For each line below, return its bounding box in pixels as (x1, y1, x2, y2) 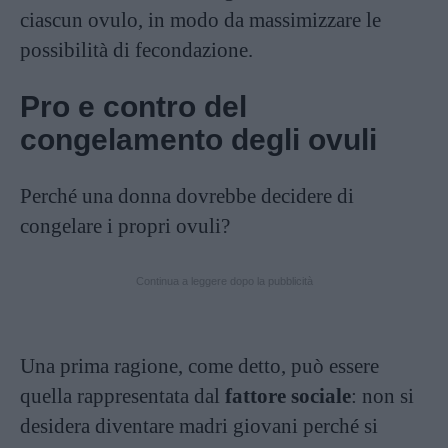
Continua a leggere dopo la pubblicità (135, 274, 313, 287)
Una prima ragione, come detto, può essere (20, 353, 379, 378)
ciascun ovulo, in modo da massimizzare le (20, 7, 381, 32)
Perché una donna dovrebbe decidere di (20, 183, 354, 208)
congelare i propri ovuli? (20, 213, 230, 238)
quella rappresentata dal (20, 383, 225, 408)
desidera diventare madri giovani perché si (20, 413, 378, 438)
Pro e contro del (20, 89, 247, 123)
